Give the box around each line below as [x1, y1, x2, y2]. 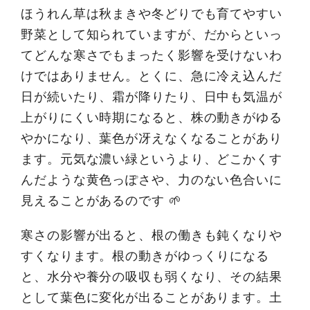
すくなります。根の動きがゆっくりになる [21, 248, 270, 264]
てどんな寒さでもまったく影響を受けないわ [21, 48, 282, 63]
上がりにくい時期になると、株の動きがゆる [21, 110, 282, 125]
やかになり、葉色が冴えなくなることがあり [21, 131, 282, 146]
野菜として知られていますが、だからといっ [21, 27, 282, 42]
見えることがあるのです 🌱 [21, 193, 182, 208]
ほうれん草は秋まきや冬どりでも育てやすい [21, 6, 282, 21]
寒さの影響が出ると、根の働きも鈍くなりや [21, 228, 282, 243]
